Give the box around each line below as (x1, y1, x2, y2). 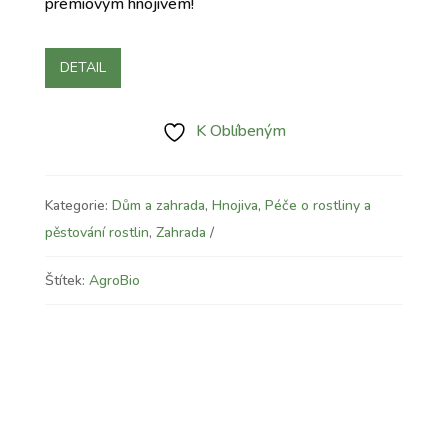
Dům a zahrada (111, 195, 205, 215)
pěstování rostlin (44, 222, 149, 242)
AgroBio (88, 270, 140, 290)
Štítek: (44, 270, 89, 290)
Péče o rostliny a (264, 195, 371, 215)
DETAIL (59, 58, 106, 78)
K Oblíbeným (195, 119, 286, 142)
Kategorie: (44, 195, 112, 215)
